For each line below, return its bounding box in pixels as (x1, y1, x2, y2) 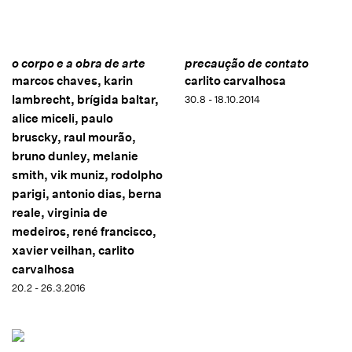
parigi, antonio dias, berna (12, 185, 162, 201)
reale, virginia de (12, 204, 108, 220)
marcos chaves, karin (12, 72, 133, 88)
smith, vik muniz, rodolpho (12, 167, 163, 182)
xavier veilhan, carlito (12, 242, 134, 258)
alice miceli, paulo (12, 110, 113, 126)
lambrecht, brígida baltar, (12, 91, 159, 107)
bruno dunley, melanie (12, 148, 138, 163)
